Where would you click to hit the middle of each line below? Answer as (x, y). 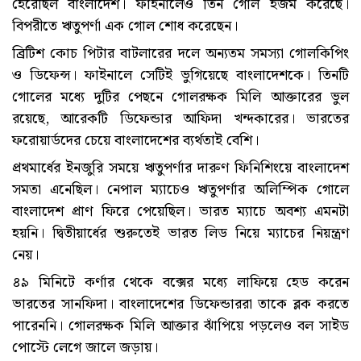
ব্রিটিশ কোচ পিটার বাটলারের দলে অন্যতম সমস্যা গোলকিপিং (180, 54)
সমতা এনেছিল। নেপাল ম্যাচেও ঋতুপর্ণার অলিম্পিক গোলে (180, 190)
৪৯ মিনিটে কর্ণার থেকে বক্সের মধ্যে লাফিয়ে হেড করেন (180, 283)
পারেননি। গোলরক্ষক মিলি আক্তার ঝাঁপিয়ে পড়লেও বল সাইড (180, 326)
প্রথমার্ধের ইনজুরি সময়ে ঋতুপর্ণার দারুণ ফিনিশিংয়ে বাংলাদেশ (180, 168)
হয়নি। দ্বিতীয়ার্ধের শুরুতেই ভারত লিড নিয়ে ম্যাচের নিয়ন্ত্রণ (180, 234)
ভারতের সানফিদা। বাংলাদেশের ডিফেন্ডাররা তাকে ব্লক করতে (180, 305)
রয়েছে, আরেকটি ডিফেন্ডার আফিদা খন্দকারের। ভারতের (180, 119)
